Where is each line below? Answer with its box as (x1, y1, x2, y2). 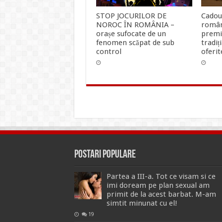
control (96, 47, 121, 56)
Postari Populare (74, 149, 136, 161)
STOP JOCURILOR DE (96, 11, 166, 20)
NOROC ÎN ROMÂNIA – (96, 20, 174, 29)
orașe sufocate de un (96, 29, 166, 38)
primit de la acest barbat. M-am (106, 189, 216, 199)
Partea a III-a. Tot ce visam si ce (106, 171, 216, 181)
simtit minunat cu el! (106, 198, 177, 208)
